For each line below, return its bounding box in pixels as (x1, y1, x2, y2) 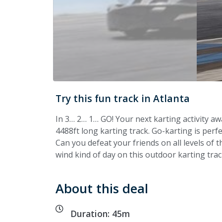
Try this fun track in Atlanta (55, 91, 190, 105)
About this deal (55, 180, 148, 198)
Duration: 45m (70, 208, 130, 220)
